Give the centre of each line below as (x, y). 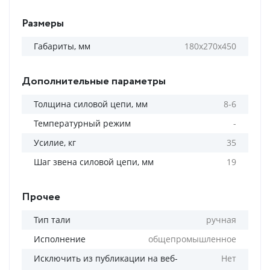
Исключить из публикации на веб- (106, 258)
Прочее (41, 197)
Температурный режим (82, 123)
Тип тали (52, 220)
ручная (221, 220)
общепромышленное (192, 239)
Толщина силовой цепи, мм (91, 104)
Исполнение (60, 239)
